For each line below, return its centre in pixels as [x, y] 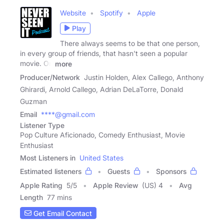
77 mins [59, 197]
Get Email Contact [62, 213]
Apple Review [115, 185]
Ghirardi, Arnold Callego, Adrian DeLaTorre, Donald [101, 89]
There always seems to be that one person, [130, 43]
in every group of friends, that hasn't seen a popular [104, 53]
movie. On [36, 63]
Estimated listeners [51, 171]
